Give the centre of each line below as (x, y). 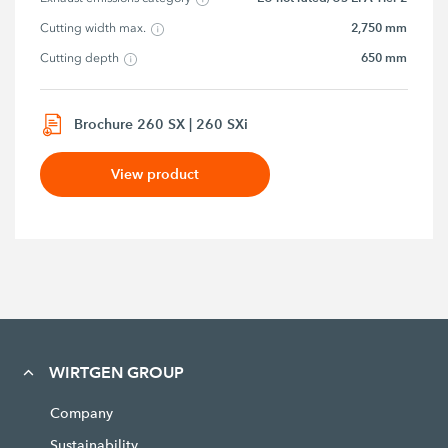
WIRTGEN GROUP (116, 372)
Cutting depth (80, 58)
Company (81, 412)
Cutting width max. (93, 28)
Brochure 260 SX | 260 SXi (161, 123)
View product (155, 173)
